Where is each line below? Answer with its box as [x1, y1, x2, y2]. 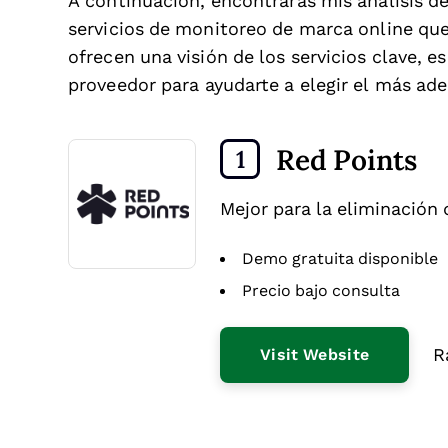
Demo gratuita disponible [242, 250, 438, 267]
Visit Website [260, 346, 370, 363]
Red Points [276, 138, 417, 180]
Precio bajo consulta [242, 282, 400, 299]
